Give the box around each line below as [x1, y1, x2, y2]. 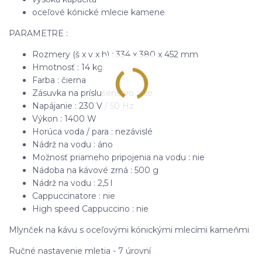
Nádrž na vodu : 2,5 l [32, 177, 112, 188]
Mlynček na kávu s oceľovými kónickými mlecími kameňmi [9, 224, 249, 235]
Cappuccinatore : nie [32, 190, 115, 201]
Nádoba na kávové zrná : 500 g [32, 164, 158, 175]
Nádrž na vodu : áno [32, 139, 113, 150]
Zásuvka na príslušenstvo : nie [32, 87, 153, 98]
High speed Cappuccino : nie [32, 203, 149, 214]
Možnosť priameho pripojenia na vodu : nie [32, 151, 205, 163]
